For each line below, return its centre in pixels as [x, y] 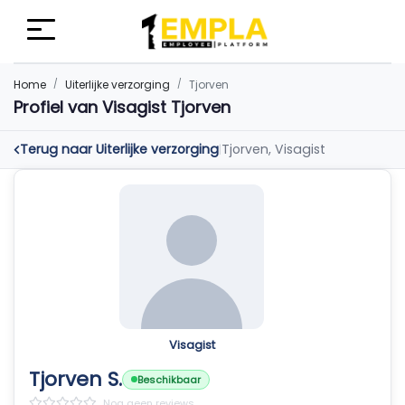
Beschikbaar [169, 379]
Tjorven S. [75, 379]
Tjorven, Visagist [273, 149]
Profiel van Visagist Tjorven [122, 107]
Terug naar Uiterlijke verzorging [119, 149]
